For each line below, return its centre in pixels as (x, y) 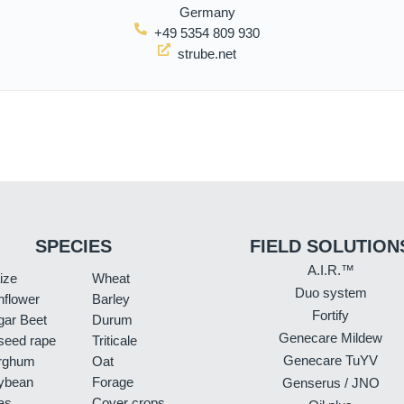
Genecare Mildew (331, 337)
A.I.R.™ (331, 270)
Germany (207, 13)
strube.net (207, 54)
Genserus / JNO (331, 382)
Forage (113, 381)
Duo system (331, 292)
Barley (111, 298)
